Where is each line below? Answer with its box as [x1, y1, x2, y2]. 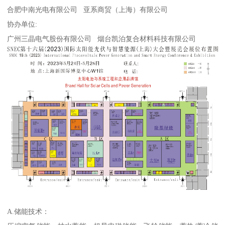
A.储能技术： [7, 207, 50, 215]
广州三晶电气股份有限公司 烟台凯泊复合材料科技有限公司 [7, 34, 196, 43]
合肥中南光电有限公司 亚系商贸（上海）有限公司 [7, 5, 168, 14]
